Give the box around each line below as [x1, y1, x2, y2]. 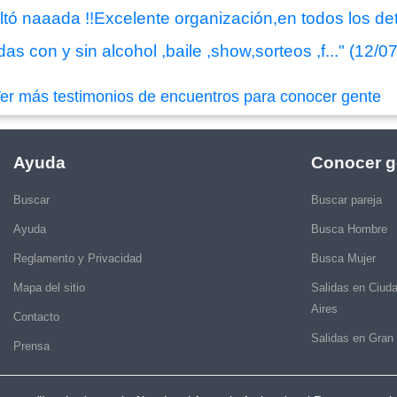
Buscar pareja [311, 192, 382, 206]
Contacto [13, 309, 59, 323]
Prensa [13, 339, 50, 353]
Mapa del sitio [13, 280, 85, 294]
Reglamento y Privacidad [13, 251, 142, 265]
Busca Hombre [311, 222, 387, 236]
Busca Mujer [311, 251, 376, 265]
